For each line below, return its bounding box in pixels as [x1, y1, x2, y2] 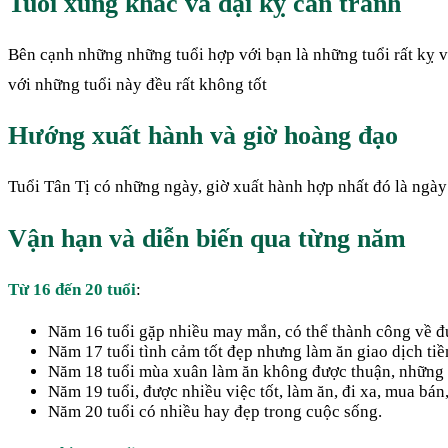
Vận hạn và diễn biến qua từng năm [8, 223, 406, 253]
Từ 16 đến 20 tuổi [8, 279, 136, 299]
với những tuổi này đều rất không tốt [8, 75, 267, 95]
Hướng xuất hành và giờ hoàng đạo [8, 121, 398, 151]
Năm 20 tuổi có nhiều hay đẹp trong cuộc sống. [48, 401, 382, 421]
